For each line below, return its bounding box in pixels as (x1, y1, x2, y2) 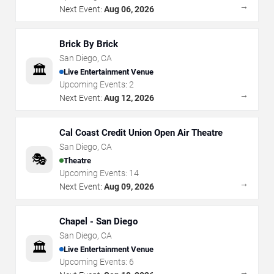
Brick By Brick (59, 39, 118, 50)
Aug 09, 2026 (104, 182, 154, 192)
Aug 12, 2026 (104, 93, 154, 103)
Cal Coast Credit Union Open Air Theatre (59, 127, 223, 139)
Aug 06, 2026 (104, 4, 154, 15)
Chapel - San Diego (59, 216, 138, 228)
